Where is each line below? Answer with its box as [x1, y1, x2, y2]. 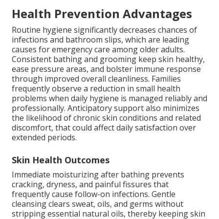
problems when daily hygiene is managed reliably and [12, 93, 207, 104]
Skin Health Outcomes [12, 154, 109, 166]
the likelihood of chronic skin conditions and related [12, 112, 201, 124]
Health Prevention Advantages [12, 5, 192, 22]
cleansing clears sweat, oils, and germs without [12, 198, 183, 210]
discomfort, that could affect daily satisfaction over [12, 122, 196, 133]
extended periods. [12, 132, 77, 143]
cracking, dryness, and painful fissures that [12, 179, 169, 190]
